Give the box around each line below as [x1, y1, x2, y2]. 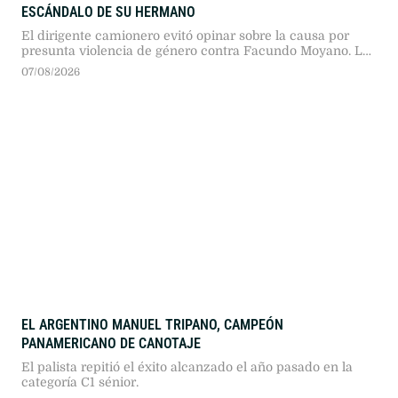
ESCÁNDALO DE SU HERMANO [21, 3, 195, 20]
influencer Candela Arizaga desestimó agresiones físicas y [21, 58, 373, 73]
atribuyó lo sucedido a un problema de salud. [21, 73, 293, 88]
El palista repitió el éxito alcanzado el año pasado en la [21, 359, 353, 374]
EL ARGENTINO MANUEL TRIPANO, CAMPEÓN [21, 315, 283, 333]
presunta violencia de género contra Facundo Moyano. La [21, 43, 370, 58]
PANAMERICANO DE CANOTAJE [21, 334, 201, 352]
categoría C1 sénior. [21, 374, 139, 389]
